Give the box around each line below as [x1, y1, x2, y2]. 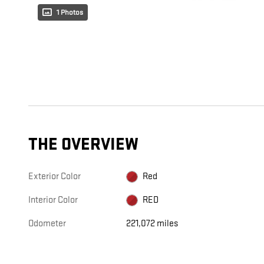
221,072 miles [126, 218, 179, 230]
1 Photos [57, 8, 83, 18]
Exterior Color [28, 171, 81, 183]
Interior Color [28, 194, 78, 206]
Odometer [28, 218, 66, 230]
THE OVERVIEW [28, 134, 138, 156]
